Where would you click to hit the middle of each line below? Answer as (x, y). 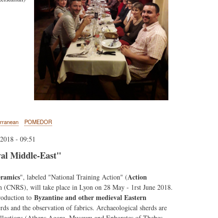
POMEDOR (38, 121)
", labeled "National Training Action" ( (74, 177)
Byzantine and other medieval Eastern (91, 197)
